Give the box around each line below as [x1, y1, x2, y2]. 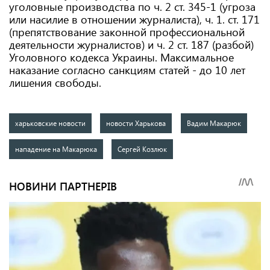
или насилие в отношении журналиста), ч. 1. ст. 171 [9, 12, 260, 27]
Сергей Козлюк [118, 144, 168, 154]
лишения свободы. [9, 75, 101, 90]
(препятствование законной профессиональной [9, 25, 245, 39]
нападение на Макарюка [15, 144, 97, 154]
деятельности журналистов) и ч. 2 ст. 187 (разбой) [9, 37, 254, 52]
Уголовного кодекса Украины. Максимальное [9, 50, 234, 64]
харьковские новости [15, 118, 86, 128]
